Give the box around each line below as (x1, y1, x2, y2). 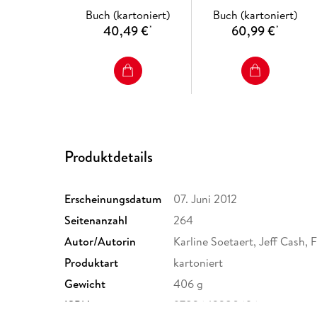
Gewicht (64, 275, 106, 292)
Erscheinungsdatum (64, 190, 162, 207)
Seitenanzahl (64, 212, 128, 228)
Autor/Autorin (64, 233, 137, 249)
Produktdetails (64, 145, 154, 168)
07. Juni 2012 (173, 190, 238, 207)
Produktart (64, 254, 119, 270)
